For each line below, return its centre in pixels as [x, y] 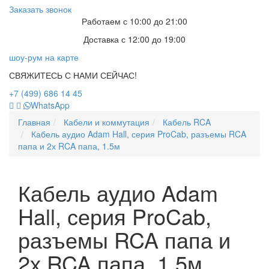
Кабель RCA [187, 122]
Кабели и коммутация [107, 122]
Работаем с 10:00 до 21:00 [134, 21]
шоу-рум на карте [44, 57]
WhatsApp [50, 105]
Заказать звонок [40, 9]
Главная [34, 122]
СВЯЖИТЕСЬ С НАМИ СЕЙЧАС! [73, 75]
